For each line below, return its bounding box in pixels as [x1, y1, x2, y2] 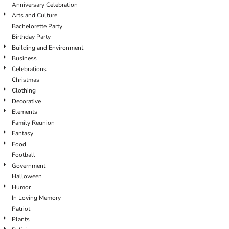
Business [12, 54, 37, 62]
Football [12, 151, 35, 159]
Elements [12, 108, 37, 116]
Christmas [12, 76, 39, 84]
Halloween [12, 172, 42, 180]
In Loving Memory [12, 194, 61, 202]
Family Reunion [12, 119, 55, 127]
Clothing [12, 86, 36, 95]
